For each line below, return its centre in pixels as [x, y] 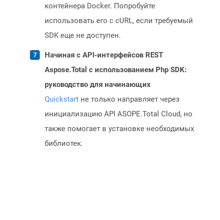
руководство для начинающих [98, 85]
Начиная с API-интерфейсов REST [104, 55]
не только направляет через [129, 99]
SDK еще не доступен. [83, 36]
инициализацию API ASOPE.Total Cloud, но [119, 114]
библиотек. [64, 144]
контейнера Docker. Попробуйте [100, 6]
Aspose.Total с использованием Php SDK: [116, 70]
